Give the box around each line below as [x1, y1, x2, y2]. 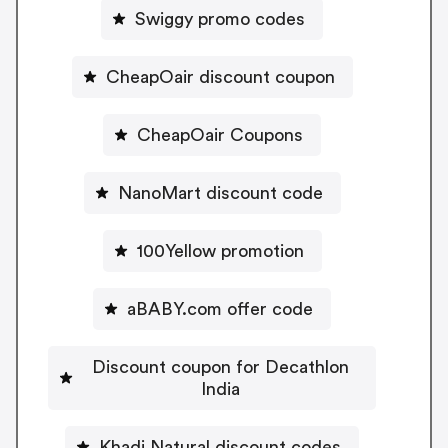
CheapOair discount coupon [105, 67, 335, 86]
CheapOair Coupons [137, 125, 303, 144]
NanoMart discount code [117, 183, 323, 202]
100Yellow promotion [136, 241, 304, 260]
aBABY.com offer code [127, 299, 313, 318]
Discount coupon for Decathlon [91, 357, 349, 376]
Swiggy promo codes [135, 9, 305, 28]
